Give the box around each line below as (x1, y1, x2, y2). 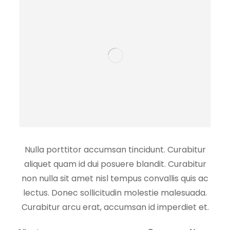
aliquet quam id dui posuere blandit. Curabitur (24, 158, 206, 170)
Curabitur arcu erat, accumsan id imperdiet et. (21, 201, 209, 213)
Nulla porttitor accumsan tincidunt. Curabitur (24, 143, 206, 156)
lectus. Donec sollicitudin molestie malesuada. (23, 186, 207, 199)
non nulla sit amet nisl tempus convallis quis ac (22, 172, 208, 184)
